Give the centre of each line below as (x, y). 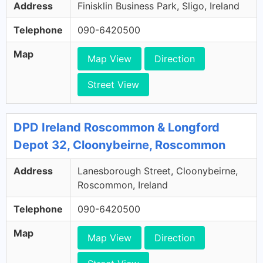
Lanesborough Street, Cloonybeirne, (158, 171)
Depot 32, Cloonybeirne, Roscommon (119, 145)
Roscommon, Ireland (123, 185)
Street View (113, 85)
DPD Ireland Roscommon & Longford (117, 127)
